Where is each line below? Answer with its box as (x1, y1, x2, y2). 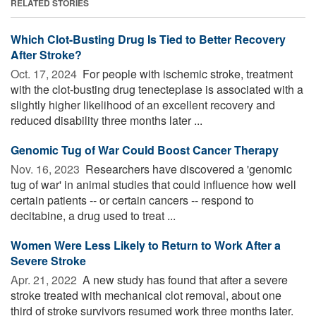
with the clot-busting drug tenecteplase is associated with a (11, 80, 303, 97)
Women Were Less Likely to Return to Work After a (11, 236, 281, 253)
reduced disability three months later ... (11, 111, 202, 128)
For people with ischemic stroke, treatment (80, 65, 293, 82)
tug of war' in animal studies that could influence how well (11, 176, 296, 193)
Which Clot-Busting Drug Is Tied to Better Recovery (11, 30, 286, 47)
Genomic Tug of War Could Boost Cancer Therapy (11, 141, 279, 158)
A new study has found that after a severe (80, 271, 288, 288)
